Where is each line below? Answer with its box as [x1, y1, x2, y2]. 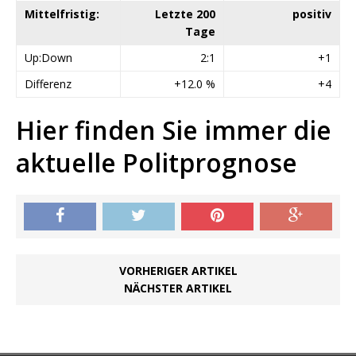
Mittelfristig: [25, 6, 99, 21]
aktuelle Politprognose [16, 145, 297, 180]
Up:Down [25, 50, 72, 65]
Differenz [25, 76, 72, 91]
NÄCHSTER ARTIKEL [124, 281, 232, 296]
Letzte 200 [155, 6, 215, 21]
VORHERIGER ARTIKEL [118, 263, 238, 278]
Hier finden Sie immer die [16, 113, 331, 147]
